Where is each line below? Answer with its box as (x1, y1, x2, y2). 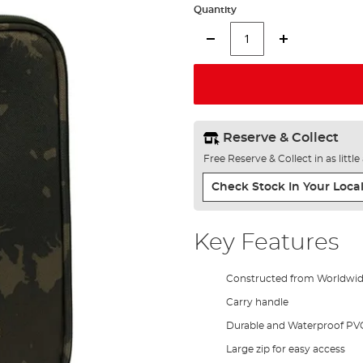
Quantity (193, 4, 237, 15)
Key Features (193, 232, 339, 254)
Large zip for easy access (225, 344, 345, 354)
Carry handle (225, 297, 288, 307)
